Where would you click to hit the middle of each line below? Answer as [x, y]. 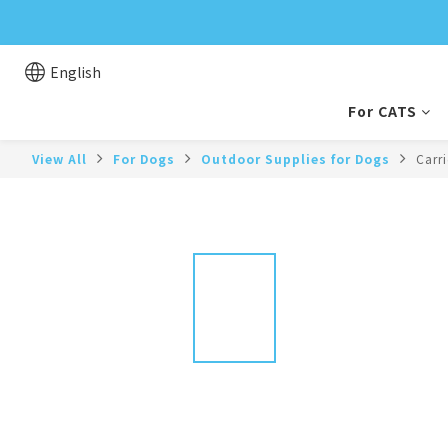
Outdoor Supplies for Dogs [295, 158]
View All [59, 158]
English [75, 72]
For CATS [382, 111]
